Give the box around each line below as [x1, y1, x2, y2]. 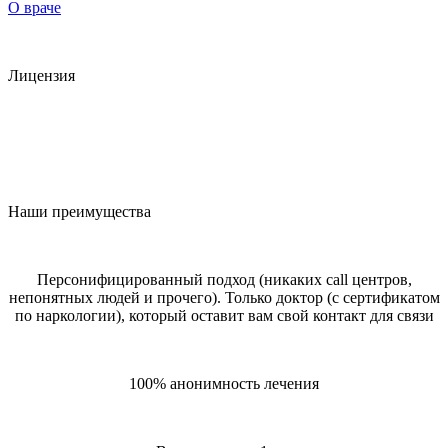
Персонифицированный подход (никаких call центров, [36, 270, 412, 288]
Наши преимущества [8, 202, 151, 220]
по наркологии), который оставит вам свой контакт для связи [14, 306, 434, 324]
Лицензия [8, 66, 75, 84]
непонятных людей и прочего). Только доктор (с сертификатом [8, 288, 440, 306]
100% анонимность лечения [129, 374, 319, 392]
